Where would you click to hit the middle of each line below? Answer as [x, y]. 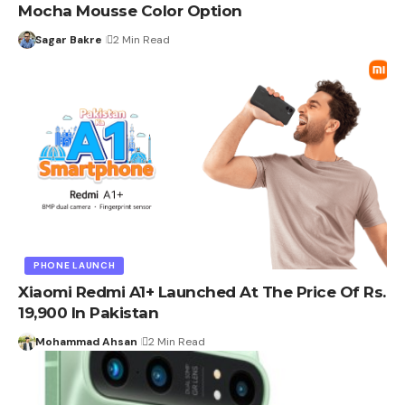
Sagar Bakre [68, 39]
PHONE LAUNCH [75, 266]
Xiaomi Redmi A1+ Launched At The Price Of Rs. [202, 292]
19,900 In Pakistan [88, 313]
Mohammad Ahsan [86, 342]
